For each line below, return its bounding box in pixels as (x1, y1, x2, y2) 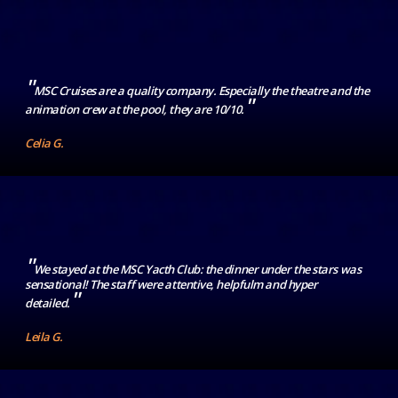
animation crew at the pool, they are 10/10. (25, 101, 244, 118)
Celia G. (25, 135, 64, 152)
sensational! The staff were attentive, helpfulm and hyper (25, 276, 318, 293)
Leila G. (25, 329, 63, 346)
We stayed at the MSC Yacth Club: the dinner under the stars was (33, 261, 362, 278)
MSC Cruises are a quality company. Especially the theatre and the (33, 83, 370, 99)
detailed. (25, 295, 70, 312)
